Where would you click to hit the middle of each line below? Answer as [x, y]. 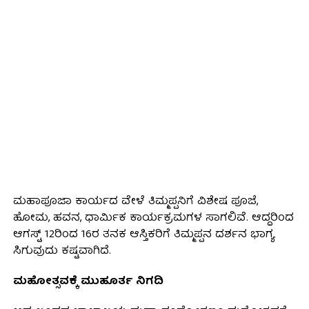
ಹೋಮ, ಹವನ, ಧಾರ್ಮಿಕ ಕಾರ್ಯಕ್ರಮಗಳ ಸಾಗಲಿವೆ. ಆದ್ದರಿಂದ [153, 218]
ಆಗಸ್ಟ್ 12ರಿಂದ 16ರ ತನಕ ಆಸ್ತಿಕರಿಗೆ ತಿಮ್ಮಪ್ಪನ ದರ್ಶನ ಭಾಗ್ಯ [143, 235]
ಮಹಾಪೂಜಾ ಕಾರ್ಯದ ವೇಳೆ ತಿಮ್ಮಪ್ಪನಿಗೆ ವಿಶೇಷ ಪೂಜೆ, [135, 202]
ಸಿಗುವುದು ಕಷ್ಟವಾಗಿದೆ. [62, 251]
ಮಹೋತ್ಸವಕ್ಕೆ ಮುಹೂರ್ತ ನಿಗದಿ [88, 282]
